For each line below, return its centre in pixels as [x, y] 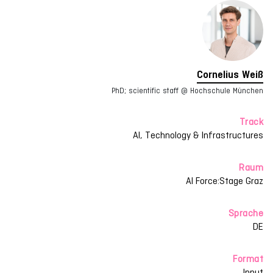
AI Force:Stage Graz [225, 181]
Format [248, 259]
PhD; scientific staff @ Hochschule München [187, 91]
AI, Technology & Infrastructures [198, 135]
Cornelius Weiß [230, 74]
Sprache [246, 213]
